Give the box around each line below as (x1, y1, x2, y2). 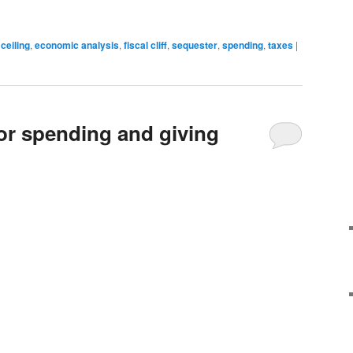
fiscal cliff (124, 38, 167, 53)
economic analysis (35, 38, 119, 53)
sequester (172, 38, 217, 53)
